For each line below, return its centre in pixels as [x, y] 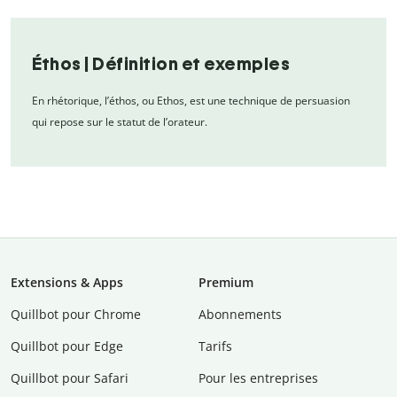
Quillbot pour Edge [67, 346]
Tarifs [215, 346]
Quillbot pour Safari [70, 378]
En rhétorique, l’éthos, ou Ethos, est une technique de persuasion [191, 101]
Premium [226, 283]
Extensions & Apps [67, 283]
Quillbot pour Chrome [76, 315]
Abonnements [240, 315]
